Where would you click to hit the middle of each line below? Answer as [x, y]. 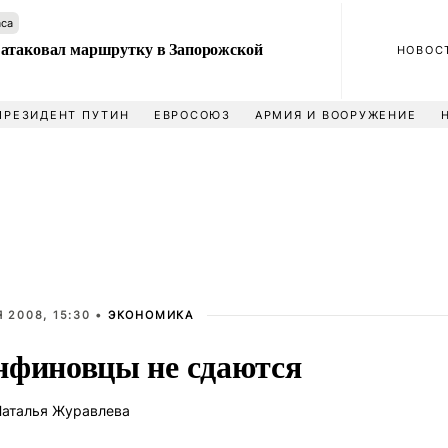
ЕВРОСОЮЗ [192, 115]
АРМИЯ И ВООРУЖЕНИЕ [335, 115]
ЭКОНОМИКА [150, 315]
